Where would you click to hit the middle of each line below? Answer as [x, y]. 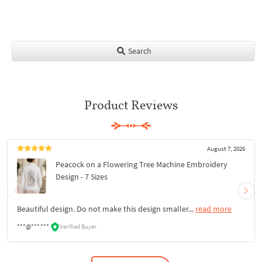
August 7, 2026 [226, 148]
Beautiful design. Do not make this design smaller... [106, 208]
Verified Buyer [78, 226]
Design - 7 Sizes [82, 176]
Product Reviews [131, 104]
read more [213, 208]
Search [139, 51]
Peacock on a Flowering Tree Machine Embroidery [142, 164]
